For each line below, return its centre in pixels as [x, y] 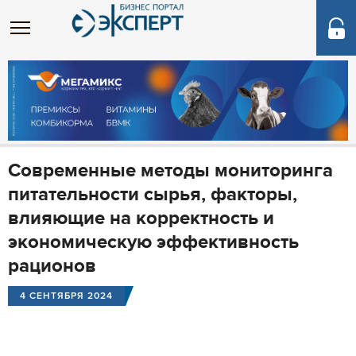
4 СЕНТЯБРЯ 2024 [66, 296]
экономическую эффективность [153, 242]
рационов [52, 266]
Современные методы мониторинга [170, 170]
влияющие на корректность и [141, 218]
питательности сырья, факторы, [153, 194]
